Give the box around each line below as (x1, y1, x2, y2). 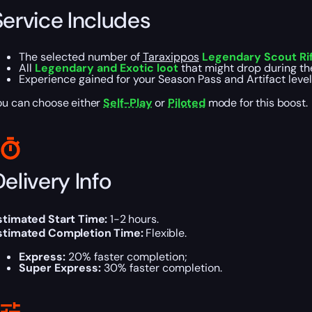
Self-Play (103, 95, 153, 111)
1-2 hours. (110, 212, 159, 227)
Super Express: (18, 260, 101, 276)
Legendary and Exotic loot (34, 61, 178, 76)
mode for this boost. (205, 95, 308, 111)
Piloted (168, 95, 205, 111)
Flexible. (146, 226, 187, 241)
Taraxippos (142, 49, 199, 65)
